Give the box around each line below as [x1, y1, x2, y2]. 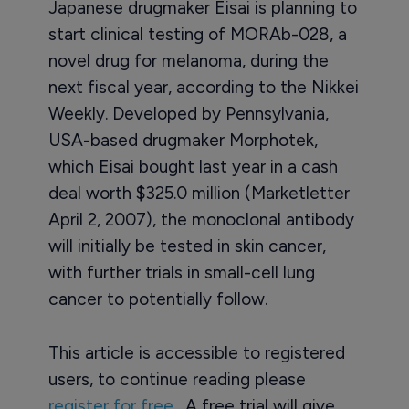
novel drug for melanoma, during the [47, 50, 329, 71]
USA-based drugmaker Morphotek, [47, 130, 318, 151]
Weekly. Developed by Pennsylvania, [47, 103, 329, 124]
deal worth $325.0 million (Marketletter [47, 183, 350, 204]
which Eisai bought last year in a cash [47, 156, 338, 177]
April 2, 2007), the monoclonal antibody [47, 209, 354, 230]
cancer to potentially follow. [47, 288, 267, 309]
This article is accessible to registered [47, 342, 345, 363]
